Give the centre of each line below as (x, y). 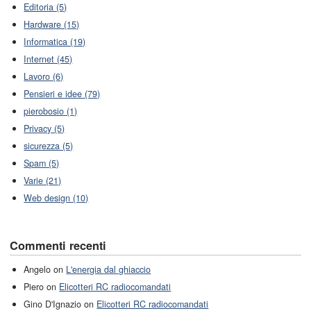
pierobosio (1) (51, 111)
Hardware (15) (52, 25)
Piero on (42, 286)
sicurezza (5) (49, 146)
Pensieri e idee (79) (62, 94)
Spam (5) (42, 163)
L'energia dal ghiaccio (109, 269)
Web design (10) (56, 198)
